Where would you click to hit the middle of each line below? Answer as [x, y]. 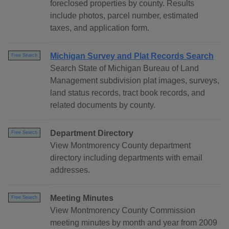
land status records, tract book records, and [128, 93]
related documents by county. [103, 105]
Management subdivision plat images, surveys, [135, 81]
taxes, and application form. [100, 28]
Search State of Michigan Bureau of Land [124, 68]
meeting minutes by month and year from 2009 [134, 223]
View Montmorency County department [120, 146]
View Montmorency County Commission [123, 211]
